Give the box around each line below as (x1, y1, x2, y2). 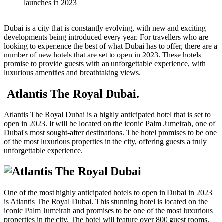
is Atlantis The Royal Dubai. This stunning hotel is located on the (4, 197, 208, 206)
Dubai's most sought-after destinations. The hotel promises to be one (4, 128, 217, 137)
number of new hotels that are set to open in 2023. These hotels (4, 50, 201, 59)
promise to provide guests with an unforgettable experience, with (4, 59, 206, 68)
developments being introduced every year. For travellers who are (4, 32, 208, 41)
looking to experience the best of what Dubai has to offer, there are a (4, 41, 217, 50)
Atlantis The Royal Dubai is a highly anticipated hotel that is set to (4, 110, 211, 119)
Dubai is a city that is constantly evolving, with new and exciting (4, 23, 206, 32)
